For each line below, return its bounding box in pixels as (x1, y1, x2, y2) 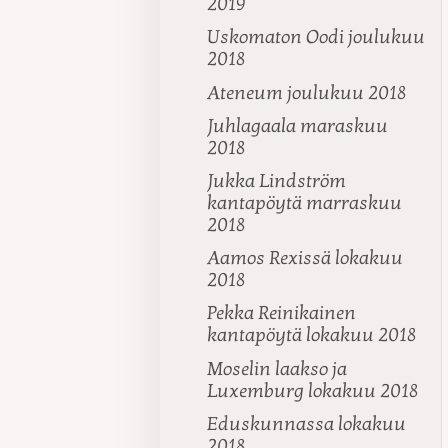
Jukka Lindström (207, 169, 347, 192)
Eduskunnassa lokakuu (207, 412, 407, 435)
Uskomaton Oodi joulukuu (207, 26, 426, 49)
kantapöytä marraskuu (207, 191, 403, 214)
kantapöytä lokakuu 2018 (207, 324, 417, 347)
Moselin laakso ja (207, 357, 348, 380)
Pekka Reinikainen (207, 302, 357, 325)
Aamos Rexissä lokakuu (207, 247, 404, 270)
